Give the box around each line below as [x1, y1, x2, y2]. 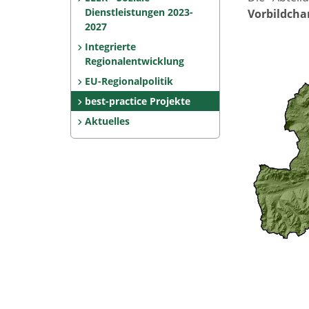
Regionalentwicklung [85, 54, 184, 68]
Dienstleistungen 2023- [85, 6, 193, 19]
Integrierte [84, 40, 136, 53]
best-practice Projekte [84, 94, 190, 108]
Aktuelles [84, 114, 130, 128]
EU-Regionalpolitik [84, 74, 173, 88]
